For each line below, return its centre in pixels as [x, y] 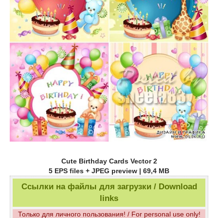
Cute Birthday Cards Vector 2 [109, 161]
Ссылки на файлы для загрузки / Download [109, 186]
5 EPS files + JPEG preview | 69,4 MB [109, 171]
